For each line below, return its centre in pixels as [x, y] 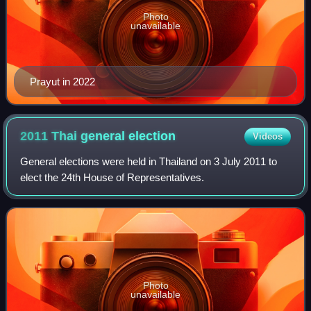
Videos [267, 136]
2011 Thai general [75, 136]
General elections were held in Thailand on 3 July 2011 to [149, 161]
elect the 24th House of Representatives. [112, 177]
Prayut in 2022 [62, 81]
